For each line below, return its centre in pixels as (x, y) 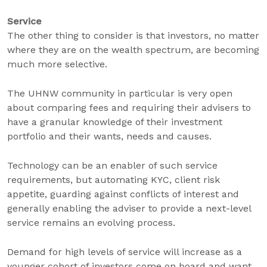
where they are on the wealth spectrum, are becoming (133, 50)
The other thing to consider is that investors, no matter (133, 35)
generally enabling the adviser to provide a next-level (129, 208)
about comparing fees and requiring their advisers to (129, 108)
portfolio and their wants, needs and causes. (109, 136)
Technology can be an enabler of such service (112, 165)
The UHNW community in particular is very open (120, 93)
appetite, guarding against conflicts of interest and (123, 194)
